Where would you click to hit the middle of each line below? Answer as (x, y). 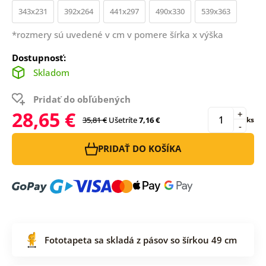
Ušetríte (123, 120)
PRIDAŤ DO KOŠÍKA (140, 149)
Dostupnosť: (39, 57)
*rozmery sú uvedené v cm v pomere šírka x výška (117, 34)
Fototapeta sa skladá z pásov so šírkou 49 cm (140, 240)
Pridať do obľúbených (82, 99)
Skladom (51, 72)
